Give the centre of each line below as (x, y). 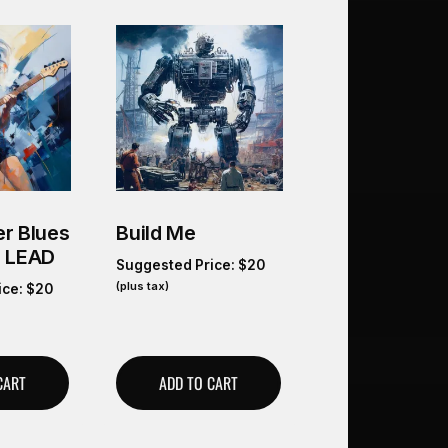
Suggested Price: (177, 265)
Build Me (156, 233)
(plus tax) (143, 286)
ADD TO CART (199, 383)
